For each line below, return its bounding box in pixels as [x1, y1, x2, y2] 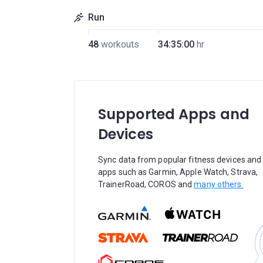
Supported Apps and [98, 104, 249, 124]
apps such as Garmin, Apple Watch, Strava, [98, 167, 258, 177]
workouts [100, 39, 139, 50]
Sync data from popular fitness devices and [98, 155, 262, 164]
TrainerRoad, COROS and [98, 180, 194, 189]
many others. [194, 180, 244, 189]
